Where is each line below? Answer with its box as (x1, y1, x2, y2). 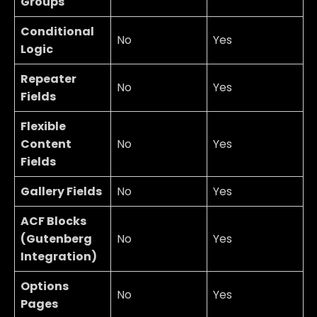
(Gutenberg (21, 230, 92, 247)
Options (21, 277, 69, 294)
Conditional (21, 23, 94, 40)
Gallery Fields (21, 183, 102, 200)
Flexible (21, 117, 66, 134)
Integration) (21, 248, 97, 265)
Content (21, 135, 71, 152)
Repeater (21, 70, 76, 87)
